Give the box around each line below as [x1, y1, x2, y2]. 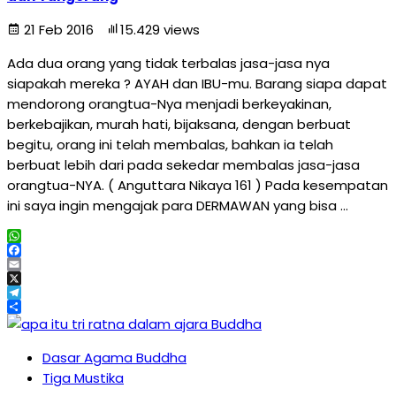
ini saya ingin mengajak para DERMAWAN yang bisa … [7, 196, 348, 215]
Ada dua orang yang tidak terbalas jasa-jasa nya [7, 54, 330, 72]
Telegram [7, 297, 71, 316]
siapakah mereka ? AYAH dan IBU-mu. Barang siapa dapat [7, 74, 387, 93]
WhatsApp [7, 240, 77, 259]
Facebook [7, 255, 72, 273]
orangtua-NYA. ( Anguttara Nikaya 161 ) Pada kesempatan [7, 176, 388, 194]
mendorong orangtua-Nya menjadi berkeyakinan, [7, 95, 331, 113]
